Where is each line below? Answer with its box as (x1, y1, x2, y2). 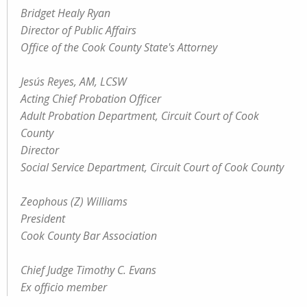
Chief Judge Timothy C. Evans (21, 262, 156, 278)
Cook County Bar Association (21, 228, 157, 243)
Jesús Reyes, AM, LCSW (21, 74, 127, 89)
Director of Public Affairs (21, 23, 136, 38)
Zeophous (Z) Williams (21, 194, 127, 209)
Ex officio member (21, 280, 107, 295)
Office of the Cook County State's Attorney (21, 40, 217, 55)
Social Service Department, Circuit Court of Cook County (21, 160, 284, 175)
